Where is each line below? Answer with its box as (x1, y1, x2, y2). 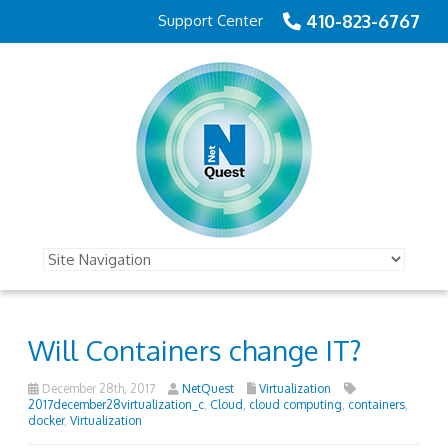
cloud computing (249, 396, 342, 412)
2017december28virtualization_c (28, 396, 204, 412)
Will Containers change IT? (28, 332, 361, 368)
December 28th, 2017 (39, 380, 155, 396)
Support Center (158, 10, 263, 30)
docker (28, 412, 64, 428)
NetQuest (182, 380, 234, 396)
